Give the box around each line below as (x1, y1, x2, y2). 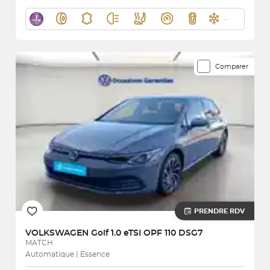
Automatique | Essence (25, 250, 110, 258)
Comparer (215, 63, 248, 70)
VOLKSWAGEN (25, 228, 91, 237)
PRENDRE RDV (194, 207, 245, 215)
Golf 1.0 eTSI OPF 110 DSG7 (91, 228, 203, 237)
